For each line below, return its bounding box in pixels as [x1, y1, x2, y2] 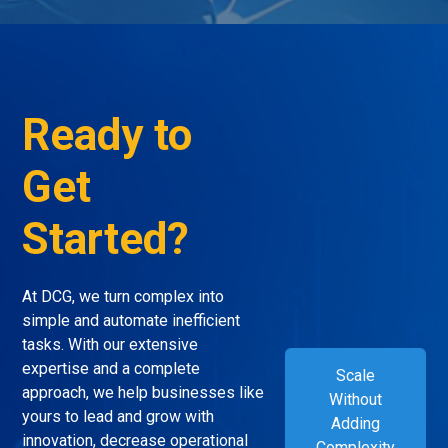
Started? [22, 212, 190, 265]
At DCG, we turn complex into [22, 286, 225, 306]
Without [328, 390, 382, 410]
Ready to [22, 108, 193, 161]
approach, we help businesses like [22, 382, 265, 402]
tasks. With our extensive [22, 334, 199, 354]
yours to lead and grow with [22, 406, 215, 426]
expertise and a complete [22, 358, 201, 378]
